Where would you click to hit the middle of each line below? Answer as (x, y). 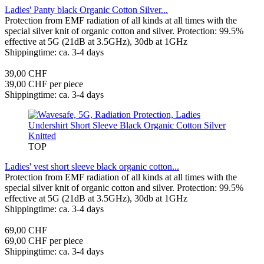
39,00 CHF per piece (44, 84)
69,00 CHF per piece (44, 240)
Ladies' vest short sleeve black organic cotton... (92, 166)
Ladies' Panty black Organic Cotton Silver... (86, 9)
